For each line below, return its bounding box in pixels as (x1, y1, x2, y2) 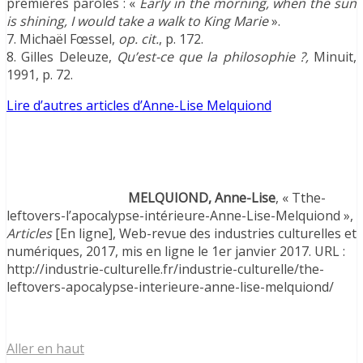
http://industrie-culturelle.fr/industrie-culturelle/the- (6, 259, 324, 278)
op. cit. (118, 29, 159, 48)
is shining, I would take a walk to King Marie (6, 11, 268, 30)
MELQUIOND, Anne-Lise (128, 188, 275, 207)
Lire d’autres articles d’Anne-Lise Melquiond (6, 96, 271, 114)
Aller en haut (6, 339, 84, 357)
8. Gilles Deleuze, (6, 47, 117, 66)
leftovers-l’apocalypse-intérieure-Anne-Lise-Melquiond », (6, 206, 353, 224)
